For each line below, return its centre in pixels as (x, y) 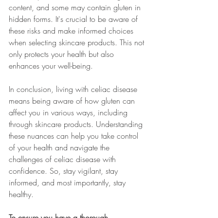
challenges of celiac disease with (64, 159)
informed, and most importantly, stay (68, 182)
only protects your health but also (63, 54)
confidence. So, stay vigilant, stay (64, 171)
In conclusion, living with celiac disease (74, 89)
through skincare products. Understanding (77, 124)
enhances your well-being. (51, 66)
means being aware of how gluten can (73, 101)
